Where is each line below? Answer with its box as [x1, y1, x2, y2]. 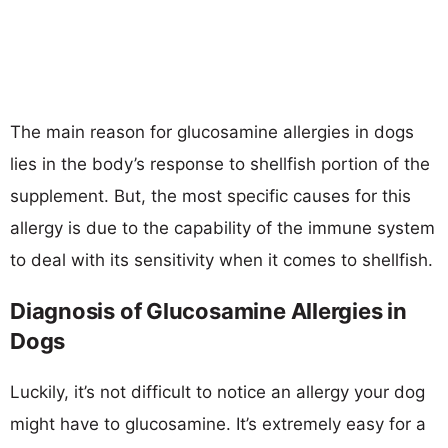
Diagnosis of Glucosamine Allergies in [10, 297, 407, 324]
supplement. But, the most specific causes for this [10, 185, 411, 206]
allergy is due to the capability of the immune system [10, 217, 435, 238]
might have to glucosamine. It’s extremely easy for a [10, 413, 426, 434]
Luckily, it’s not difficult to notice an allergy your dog [10, 381, 425, 402]
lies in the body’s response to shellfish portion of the [10, 153, 430, 174]
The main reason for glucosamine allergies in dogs [10, 121, 414, 142]
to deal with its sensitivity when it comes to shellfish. [10, 249, 433, 270]
